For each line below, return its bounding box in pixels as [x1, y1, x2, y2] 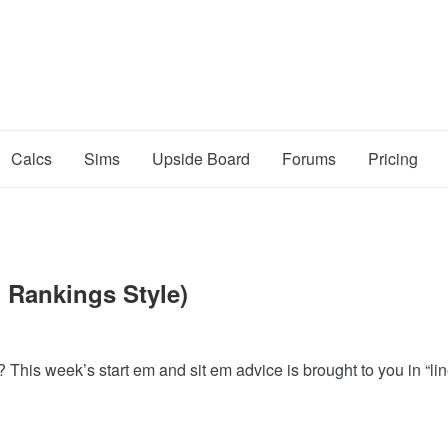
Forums [282, 147, 336, 170]
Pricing [368, 147, 418, 170]
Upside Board [152, 147, 250, 170]
